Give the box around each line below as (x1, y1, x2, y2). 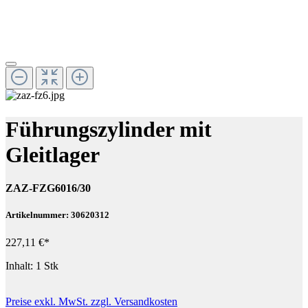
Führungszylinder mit (5, 116, 212, 142)
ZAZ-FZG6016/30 (5, 182, 91, 195)
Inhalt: (5, 259, 36, 272)
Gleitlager (5, 142, 100, 167)
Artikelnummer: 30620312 (5, 210, 109, 221)
